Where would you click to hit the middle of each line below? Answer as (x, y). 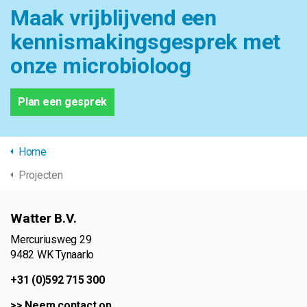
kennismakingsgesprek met (146, 42)
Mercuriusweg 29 (51, 240)
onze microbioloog (101, 66)
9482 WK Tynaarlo (52, 255)
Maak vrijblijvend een (113, 18)
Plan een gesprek (63, 102)
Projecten (40, 175)
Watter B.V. (44, 219)
